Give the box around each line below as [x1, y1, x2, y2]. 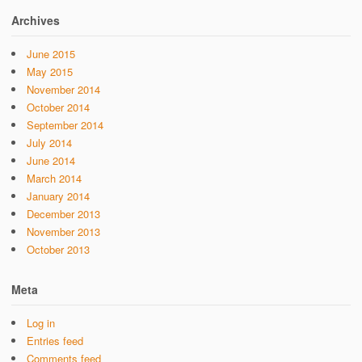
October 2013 [27, 242, 90, 258]
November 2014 [27, 82, 100, 98]
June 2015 [27, 46, 75, 62]
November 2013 [27, 224, 100, 240]
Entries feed [27, 333, 83, 349]
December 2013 [27, 206, 100, 222]
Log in [27, 315, 55, 331]
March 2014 [27, 170, 82, 187]
